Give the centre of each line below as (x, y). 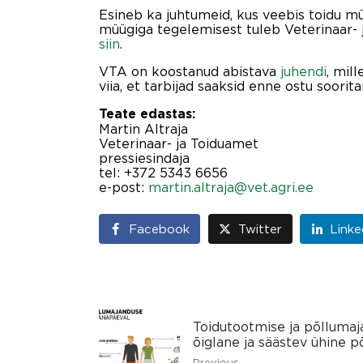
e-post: (124, 188)
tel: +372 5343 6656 (163, 173)
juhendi (303, 72)
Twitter (260, 229)
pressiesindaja (144, 158)
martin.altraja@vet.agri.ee (231, 188)
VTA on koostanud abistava (190, 72)
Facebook (159, 229)
